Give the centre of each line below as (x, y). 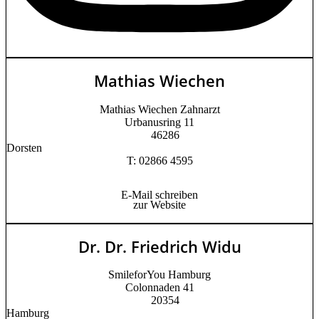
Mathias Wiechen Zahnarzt (159, 109)
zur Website (159, 204)
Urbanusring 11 (159, 122)
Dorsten (24, 147)
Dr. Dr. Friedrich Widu (159, 246)
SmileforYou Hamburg (159, 275)
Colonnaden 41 (159, 288)
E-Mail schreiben (159, 194)
